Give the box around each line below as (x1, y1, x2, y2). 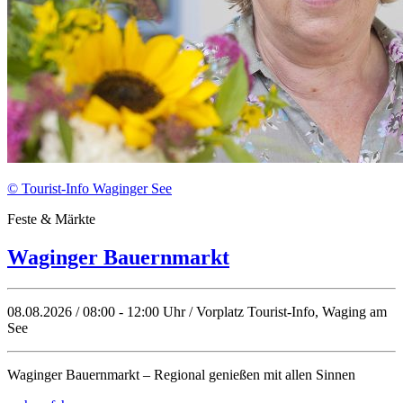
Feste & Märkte (7, 210, 95, 227)
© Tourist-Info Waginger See (7, 180, 172, 196)
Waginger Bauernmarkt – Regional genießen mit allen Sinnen (7, 366, 355, 382)
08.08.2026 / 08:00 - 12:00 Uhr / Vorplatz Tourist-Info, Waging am (7, 303, 387, 319)
